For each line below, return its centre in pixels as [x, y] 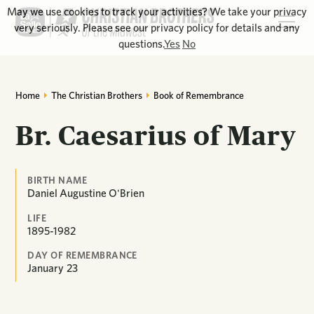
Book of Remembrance [198, 95]
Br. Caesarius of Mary [156, 136]
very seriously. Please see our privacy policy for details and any [157, 28]
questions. [141, 44]
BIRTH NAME [57, 180]
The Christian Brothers [97, 95]
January [46, 268]
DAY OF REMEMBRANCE [82, 255]
